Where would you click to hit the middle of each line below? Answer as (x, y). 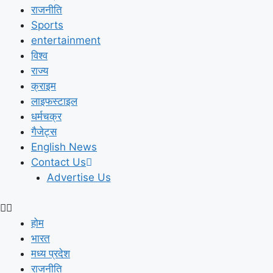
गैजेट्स (44, 131)
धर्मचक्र (46, 116)
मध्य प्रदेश (51, 253)
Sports (47, 25)
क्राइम (44, 86)
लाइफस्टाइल (54, 101)
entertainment (66, 40)
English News (64, 147)
